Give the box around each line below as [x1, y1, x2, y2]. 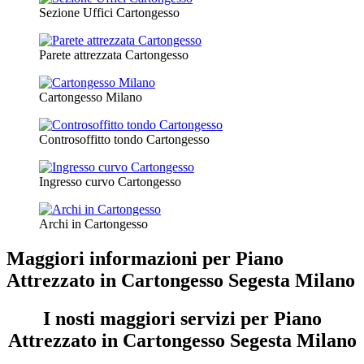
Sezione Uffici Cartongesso [39, 6, 180, 20]
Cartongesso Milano [39, 90, 142, 105]
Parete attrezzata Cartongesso [39, 48, 188, 63]
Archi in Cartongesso [39, 217, 148, 232]
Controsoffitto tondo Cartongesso [39, 132, 210, 147]
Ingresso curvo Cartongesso [39, 175, 181, 189]
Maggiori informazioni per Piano [6, 248, 284, 270]
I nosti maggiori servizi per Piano [42, 308, 322, 330]
